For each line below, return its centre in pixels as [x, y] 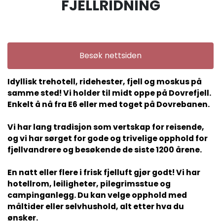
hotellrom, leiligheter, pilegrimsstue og [89, 184]
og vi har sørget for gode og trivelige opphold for [108, 138]
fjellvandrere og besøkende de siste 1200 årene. [105, 149]
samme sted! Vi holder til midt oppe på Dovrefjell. [109, 93]
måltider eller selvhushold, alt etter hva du [96, 206]
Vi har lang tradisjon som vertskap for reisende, [106, 127]
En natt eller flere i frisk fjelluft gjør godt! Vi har [104, 172]
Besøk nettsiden [110, 56]
